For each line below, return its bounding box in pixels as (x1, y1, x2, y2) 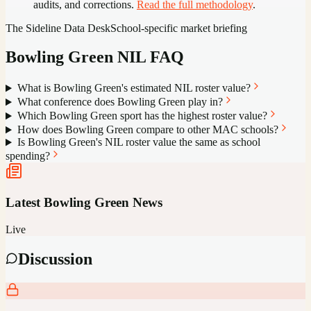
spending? (6, 150, 50, 162)
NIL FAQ (113, 48, 184, 67)
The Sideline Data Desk (6, 22, 110, 34)
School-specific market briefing (110, 22, 247, 34)
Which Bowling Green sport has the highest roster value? (17, 110, 267, 122)
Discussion (18, 249, 92, 268)
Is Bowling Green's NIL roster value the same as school (17, 136, 260, 149)
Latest (6, 195, 44, 210)
